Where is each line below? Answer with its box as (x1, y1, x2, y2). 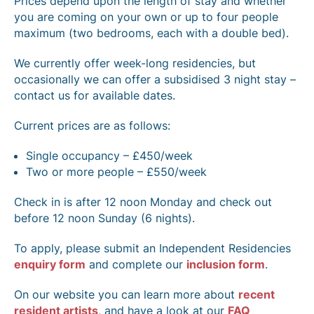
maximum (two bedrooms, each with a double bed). (14, 26, 289, 40)
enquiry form (14, 257, 86, 271)
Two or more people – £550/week (26, 165, 207, 179)
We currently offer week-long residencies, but (14, 56, 256, 70)
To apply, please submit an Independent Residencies (14, 241, 291, 255)
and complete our (86, 257, 186, 271)
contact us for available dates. (14, 88, 175, 102)
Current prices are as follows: (14, 118, 170, 132)
